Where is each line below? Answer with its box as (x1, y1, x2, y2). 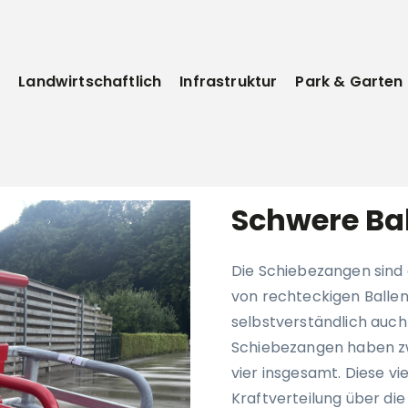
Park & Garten (295, 71, 403, 92)
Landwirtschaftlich (18, 71, 162, 92)
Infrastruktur (179, 71, 278, 92)
